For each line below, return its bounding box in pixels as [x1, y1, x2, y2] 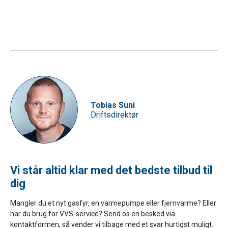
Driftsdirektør [91, 109, 138, 120]
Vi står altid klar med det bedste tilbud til [10, 164, 212, 177]
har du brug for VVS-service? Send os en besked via [10, 210, 175, 218]
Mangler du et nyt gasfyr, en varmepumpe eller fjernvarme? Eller [10, 199, 216, 208]
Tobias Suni [91, 100, 135, 110]
